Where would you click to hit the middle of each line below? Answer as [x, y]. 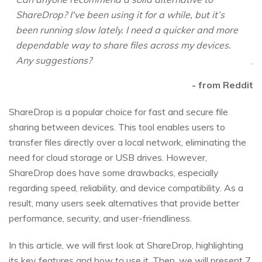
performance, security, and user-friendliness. [100, 218]
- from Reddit [223, 85]
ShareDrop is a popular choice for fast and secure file [118, 112]
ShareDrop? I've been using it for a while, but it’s [120, 15]
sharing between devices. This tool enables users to [117, 127]
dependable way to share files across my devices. [123, 45]
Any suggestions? [54, 61]
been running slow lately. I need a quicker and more [127, 30]
